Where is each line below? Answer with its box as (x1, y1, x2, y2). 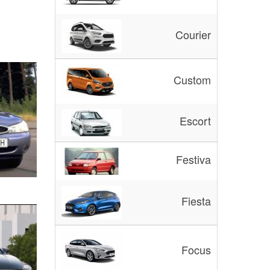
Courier (175, 27, 211, 43)
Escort (180, 113, 211, 129)
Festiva (176, 151, 211, 168)
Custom (174, 72, 211, 88)
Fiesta (181, 193, 211, 209)
